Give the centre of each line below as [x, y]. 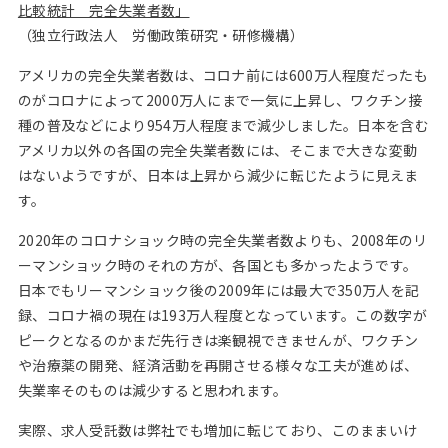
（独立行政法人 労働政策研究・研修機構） [160, 35]
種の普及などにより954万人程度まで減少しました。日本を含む [223, 125]
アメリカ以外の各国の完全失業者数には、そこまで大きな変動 [217, 150]
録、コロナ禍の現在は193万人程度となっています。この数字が [222, 315]
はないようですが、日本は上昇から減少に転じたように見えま [218, 175]
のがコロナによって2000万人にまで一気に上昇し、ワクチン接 [219, 100]
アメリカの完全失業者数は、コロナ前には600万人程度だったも [222, 75]
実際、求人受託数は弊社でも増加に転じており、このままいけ [217, 430]
